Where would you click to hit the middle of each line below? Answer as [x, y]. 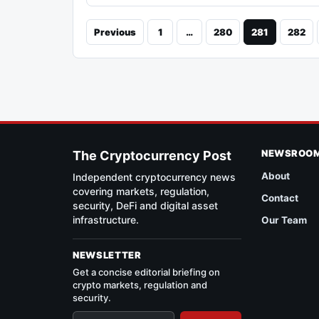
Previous [115, 32]
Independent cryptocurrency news [154, 177]
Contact [280, 198]
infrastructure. [106, 220]
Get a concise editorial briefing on [146, 272]
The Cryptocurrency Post [152, 156]
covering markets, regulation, [141, 192]
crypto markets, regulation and [140, 285]
